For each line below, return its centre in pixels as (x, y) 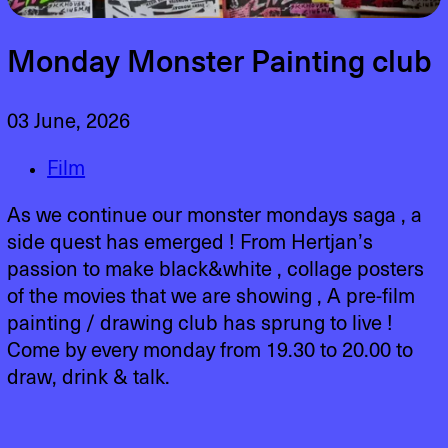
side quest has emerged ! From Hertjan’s (190, 242)
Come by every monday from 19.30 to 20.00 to (210, 350)
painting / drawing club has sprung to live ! (200, 323)
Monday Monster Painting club (220, 62)
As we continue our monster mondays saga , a (215, 215)
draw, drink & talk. (89, 377)
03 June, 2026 (69, 121)
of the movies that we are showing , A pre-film (211, 296)
